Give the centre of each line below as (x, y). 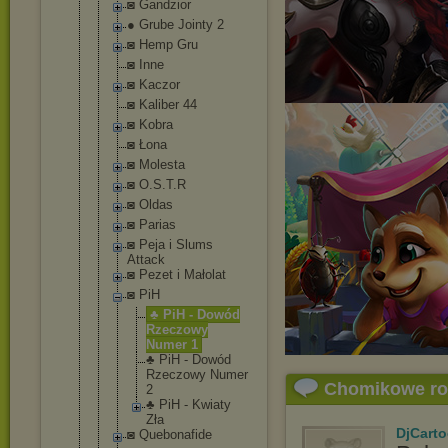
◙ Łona (147, 144)
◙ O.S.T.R (156, 184)
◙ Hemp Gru (162, 44)
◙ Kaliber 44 (162, 104)
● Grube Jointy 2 (175, 24)
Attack (146, 259)
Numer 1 (172, 344)
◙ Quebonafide (169, 434)
